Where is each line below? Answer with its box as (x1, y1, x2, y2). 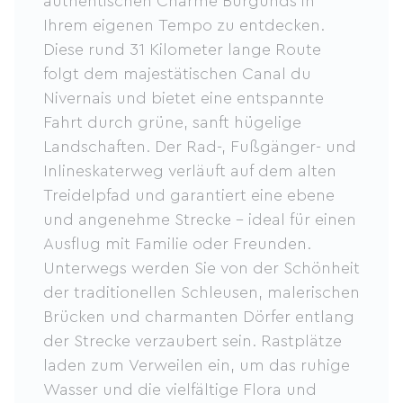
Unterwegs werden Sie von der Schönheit (43, 260, 360, 276)
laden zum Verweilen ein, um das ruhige (43, 357, 350, 373)
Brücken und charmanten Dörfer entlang (43, 309, 354, 325)
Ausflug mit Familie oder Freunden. (43, 236, 316, 252)
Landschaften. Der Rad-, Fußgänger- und (43, 139, 356, 155)
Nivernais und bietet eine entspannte (43, 90, 324, 106)
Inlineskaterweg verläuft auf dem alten (43, 163, 336, 179)
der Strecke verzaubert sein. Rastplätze (43, 333, 342, 349)
